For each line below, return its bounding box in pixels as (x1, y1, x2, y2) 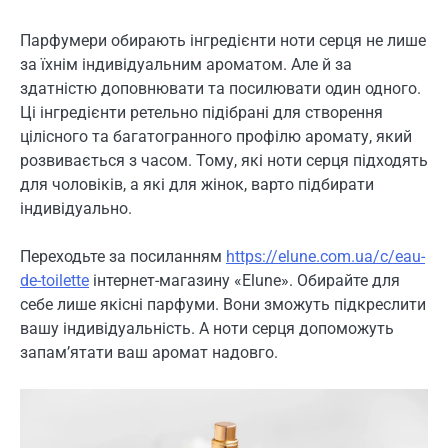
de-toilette (20, 270, 89, 290)
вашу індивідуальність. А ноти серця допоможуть (20, 318, 394, 338)
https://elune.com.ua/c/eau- (226, 246, 425, 266)
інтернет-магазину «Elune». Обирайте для (89, 270, 400, 290)
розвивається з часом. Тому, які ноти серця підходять (20, 150, 428, 170)
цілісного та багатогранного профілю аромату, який (20, 126, 412, 146)
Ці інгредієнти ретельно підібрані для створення (20, 102, 383, 122)
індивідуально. (20, 198, 132, 218)
